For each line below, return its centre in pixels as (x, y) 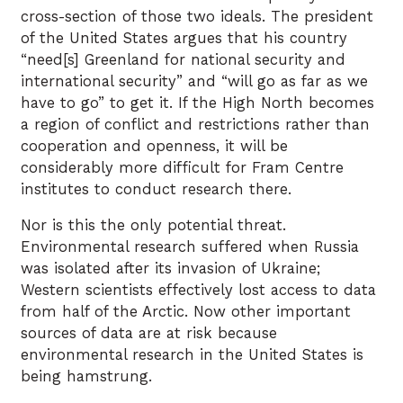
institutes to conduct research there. (156, 189)
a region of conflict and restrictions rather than (195, 124)
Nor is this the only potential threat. (153, 226)
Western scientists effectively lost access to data (198, 291)
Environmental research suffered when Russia (190, 247)
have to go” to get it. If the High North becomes (197, 103)
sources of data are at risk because (149, 334)
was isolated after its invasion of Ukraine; (170, 269)
